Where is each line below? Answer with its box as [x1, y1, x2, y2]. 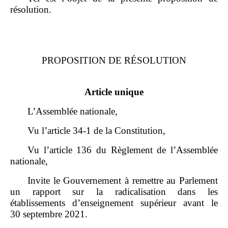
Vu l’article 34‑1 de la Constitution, [27, 125, 165, 136]
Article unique [84, 86, 144, 97]
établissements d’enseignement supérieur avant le [10, 197, 218, 208]
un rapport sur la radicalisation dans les [10, 186, 218, 197]
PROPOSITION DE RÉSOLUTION [42, 54, 186, 66]
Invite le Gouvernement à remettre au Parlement [27, 175, 218, 186]
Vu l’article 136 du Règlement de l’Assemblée [27, 144, 218, 155]
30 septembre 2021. [10, 208, 88, 219]
